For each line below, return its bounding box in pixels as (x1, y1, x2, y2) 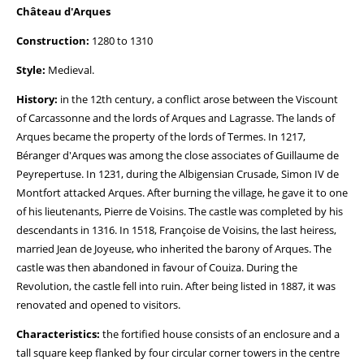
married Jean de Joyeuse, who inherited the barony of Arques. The (16, 241, 331, 256)
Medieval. (45, 63, 94, 77)
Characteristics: (16, 327, 100, 341)
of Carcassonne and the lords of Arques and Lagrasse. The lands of (16, 110, 335, 125)
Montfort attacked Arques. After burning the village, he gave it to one (16, 185, 348, 200)
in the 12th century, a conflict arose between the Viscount (58, 92, 338, 106)
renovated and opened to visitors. (16, 297, 180, 312)
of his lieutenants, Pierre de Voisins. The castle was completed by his (16, 204, 343, 219)
